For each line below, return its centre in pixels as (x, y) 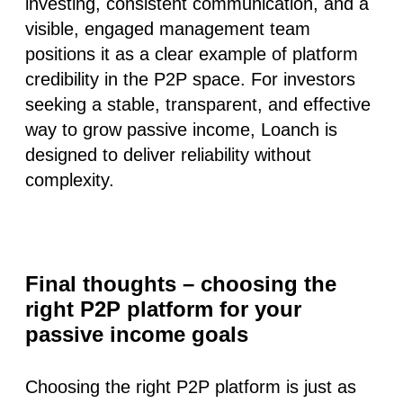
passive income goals (137, 334)
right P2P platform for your (163, 309)
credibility (62, 79)
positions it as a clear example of (159, 54)
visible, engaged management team (168, 28)
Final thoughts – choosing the (181, 283)
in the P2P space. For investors (227, 79)
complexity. (70, 179)
